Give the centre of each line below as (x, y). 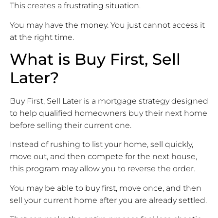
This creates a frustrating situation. (75, 6)
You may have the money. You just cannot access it (107, 25)
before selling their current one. (71, 126)
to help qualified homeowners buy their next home (109, 113)
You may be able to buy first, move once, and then (106, 188)
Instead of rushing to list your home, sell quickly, (101, 145)
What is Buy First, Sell (95, 59)
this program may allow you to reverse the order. (102, 169)
